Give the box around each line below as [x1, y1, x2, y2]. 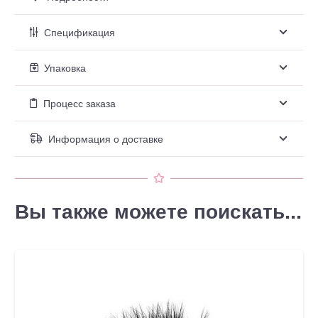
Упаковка [44, 61, 87, 74]
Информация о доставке [48, 132, 164, 145]
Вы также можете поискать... [15, 199, 302, 223]
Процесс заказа [43, 97, 116, 109]
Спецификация [44, 26, 116, 38]
